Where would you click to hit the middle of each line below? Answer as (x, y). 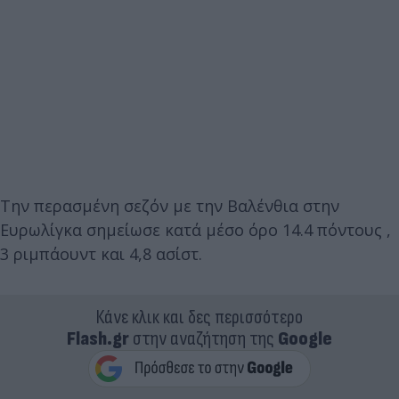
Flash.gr (98, 338)
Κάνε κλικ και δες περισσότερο (199, 317)
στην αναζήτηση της (204, 338)
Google (305, 338)
